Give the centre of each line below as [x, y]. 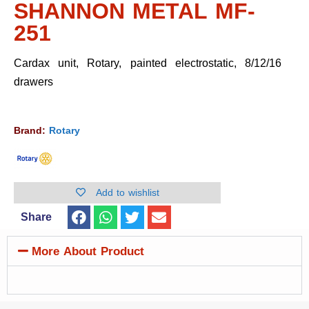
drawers [33, 82]
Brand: [31, 131]
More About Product [88, 251]
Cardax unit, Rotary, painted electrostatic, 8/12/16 [148, 63]
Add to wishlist [127, 193]
